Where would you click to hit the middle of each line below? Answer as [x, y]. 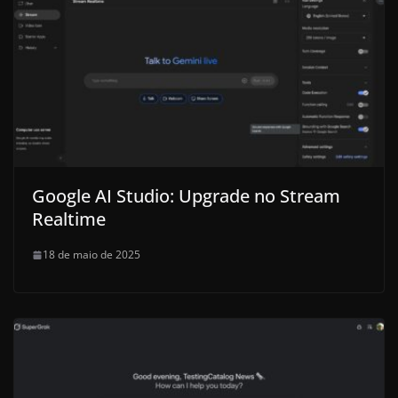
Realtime [69, 219]
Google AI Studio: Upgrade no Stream [186, 196]
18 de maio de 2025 [92, 255]
